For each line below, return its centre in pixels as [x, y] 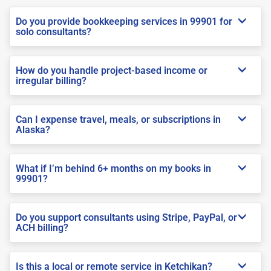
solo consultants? [54, 31]
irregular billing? [51, 80]
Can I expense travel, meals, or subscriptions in [118, 119]
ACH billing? [42, 227]
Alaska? [33, 129]
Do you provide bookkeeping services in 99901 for [124, 21]
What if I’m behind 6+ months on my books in [113, 168]
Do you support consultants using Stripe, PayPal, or [126, 217]
